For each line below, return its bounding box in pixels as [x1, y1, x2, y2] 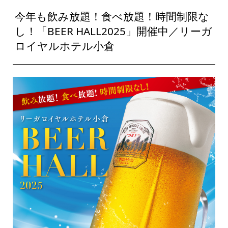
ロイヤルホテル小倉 [15, 39, 115, 53]
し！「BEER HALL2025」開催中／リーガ [15, 24, 213, 39]
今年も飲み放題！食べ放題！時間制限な [15, 9, 210, 24]
